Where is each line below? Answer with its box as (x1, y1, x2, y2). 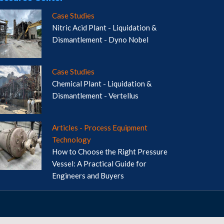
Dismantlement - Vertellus (51, 91, 138, 100)
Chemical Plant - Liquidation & (51, 79, 151, 88)
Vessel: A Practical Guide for (51, 159, 146, 168)
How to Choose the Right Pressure (51, 147, 167, 156)
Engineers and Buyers (51, 171, 124, 180)
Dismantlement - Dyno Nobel (51, 35, 148, 44)
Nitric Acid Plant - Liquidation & (51, 23, 156, 32)
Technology (51, 135, 91, 144)
